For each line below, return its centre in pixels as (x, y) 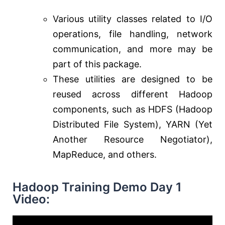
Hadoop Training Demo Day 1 (97, 187)
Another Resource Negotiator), (133, 140)
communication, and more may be (133, 49)
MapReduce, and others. (105, 155)
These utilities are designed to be (133, 79)
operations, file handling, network (133, 34)
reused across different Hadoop (133, 94)
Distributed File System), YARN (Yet (133, 125)
